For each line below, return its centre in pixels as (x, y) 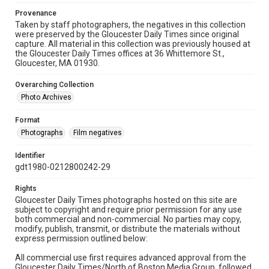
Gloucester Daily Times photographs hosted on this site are (126, 200)
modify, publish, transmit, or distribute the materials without (128, 229)
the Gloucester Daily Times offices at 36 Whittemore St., (120, 53)
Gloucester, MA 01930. (57, 63)
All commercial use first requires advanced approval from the (131, 258)
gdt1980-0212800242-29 (63, 167)
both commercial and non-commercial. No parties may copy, (128, 219)
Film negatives (98, 133)
